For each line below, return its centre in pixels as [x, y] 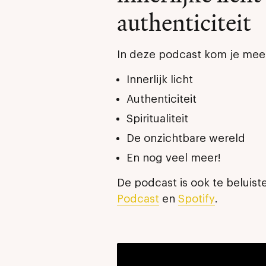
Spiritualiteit [158, 119]
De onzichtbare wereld [186, 139]
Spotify [197, 199]
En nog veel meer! [174, 158]
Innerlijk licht [160, 80]
